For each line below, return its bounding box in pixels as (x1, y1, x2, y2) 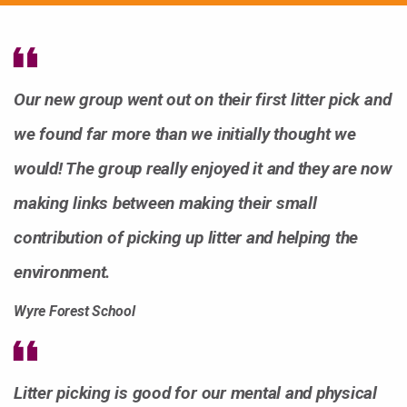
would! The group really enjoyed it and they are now (14, 158, 392, 179)
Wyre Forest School (14, 303, 135, 320)
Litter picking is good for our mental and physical (14, 382, 378, 403)
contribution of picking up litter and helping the (14, 227, 359, 248)
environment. (14, 262, 111, 283)
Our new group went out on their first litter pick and (14, 89, 392, 110)
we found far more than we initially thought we (14, 124, 356, 144)
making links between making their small (14, 193, 317, 213)
